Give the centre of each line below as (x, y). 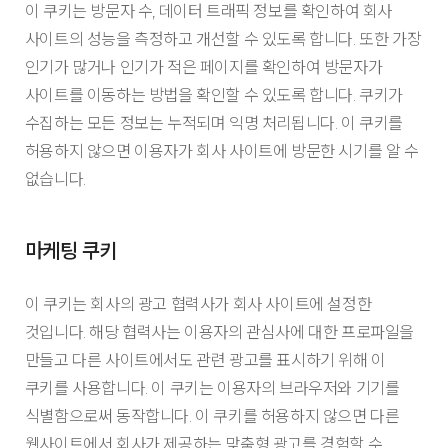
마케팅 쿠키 (70, 250)
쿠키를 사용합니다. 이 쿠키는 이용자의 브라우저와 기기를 (212, 388)
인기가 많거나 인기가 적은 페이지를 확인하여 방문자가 (203, 66)
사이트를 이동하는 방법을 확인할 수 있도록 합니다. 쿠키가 (213, 94)
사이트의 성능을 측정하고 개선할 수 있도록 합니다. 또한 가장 (223, 38)
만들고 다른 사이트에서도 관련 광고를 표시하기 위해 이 (205, 360)
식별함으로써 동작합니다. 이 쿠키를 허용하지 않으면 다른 (212, 416)
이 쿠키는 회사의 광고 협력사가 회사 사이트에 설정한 (198, 304)
